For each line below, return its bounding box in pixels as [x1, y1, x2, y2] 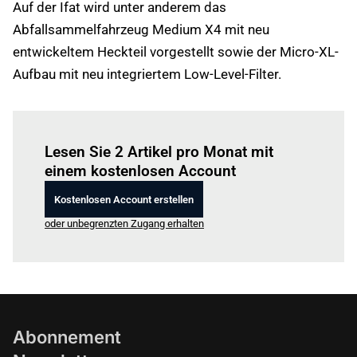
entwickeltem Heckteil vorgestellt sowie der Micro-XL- [13, 44, 339, 60]
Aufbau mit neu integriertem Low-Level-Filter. [13, 66, 281, 82]
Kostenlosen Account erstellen [54, 193, 194, 206]
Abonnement [13, 327, 121, 347]
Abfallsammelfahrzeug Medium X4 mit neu [13, 22, 269, 37]
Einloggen [95, 124, 139, 135]
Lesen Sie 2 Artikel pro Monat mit [45, 143, 273, 161]
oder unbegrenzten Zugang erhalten [45, 218, 204, 229]
